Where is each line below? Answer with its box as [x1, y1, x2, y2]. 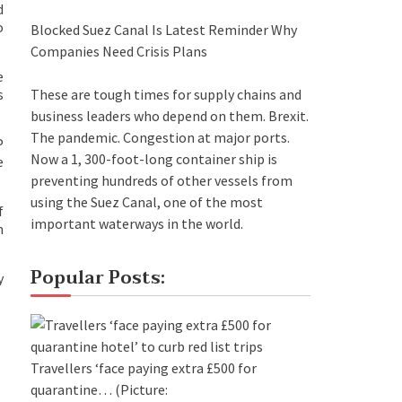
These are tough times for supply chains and [31, 84, 301, 103]
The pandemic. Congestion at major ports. [31, 127, 290, 146]
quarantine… [31, 380, 112, 398]
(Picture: [115, 380, 168, 398]
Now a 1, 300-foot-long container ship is [31, 149, 277, 168]
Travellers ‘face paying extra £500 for [31, 358, 257, 377]
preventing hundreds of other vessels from [31, 170, 293, 189]
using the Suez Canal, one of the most [31, 192, 263, 211]
